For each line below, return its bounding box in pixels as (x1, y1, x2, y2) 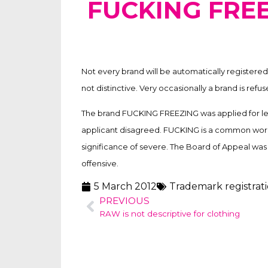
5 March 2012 (94, 180, 157, 192)
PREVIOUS (99, 194, 150, 206)
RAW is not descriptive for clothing (99, 208, 240, 218)
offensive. (81, 159, 119, 169)
